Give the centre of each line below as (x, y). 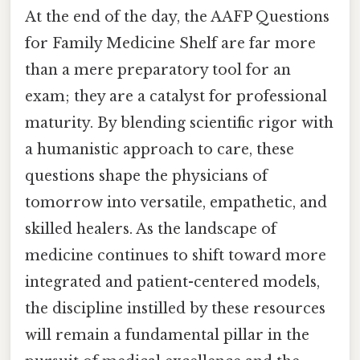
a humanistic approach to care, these (160, 150)
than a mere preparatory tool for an (158, 70)
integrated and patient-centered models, (172, 282)
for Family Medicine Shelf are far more (170, 44)
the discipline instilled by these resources (175, 309)
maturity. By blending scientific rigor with (179, 123)
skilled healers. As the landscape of (151, 229)
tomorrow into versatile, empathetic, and (176, 203)
